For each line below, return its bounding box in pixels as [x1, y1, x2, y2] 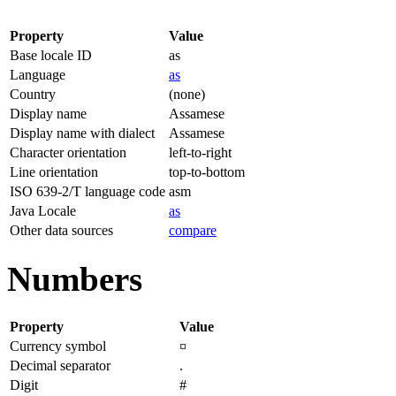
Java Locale [10, 202, 76, 218]
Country [10, 86, 56, 102]
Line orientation [10, 164, 98, 179]
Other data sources [10, 222, 113, 238]
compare [169, 222, 217, 238]
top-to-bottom [169, 164, 245, 179]
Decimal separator [10, 357, 110, 373]
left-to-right [169, 144, 232, 160]
